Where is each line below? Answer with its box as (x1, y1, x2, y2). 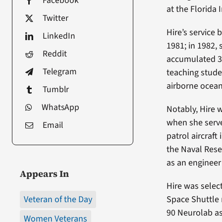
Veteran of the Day (23, 193, 92, 206)
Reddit (42, 47, 67, 60)
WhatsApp (41, 101, 79, 113)
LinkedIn (42, 29, 75, 42)
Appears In (19, 167, 69, 180)
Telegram (42, 65, 77, 78)
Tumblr (42, 83, 69, 96)
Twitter (42, 11, 68, 24)
